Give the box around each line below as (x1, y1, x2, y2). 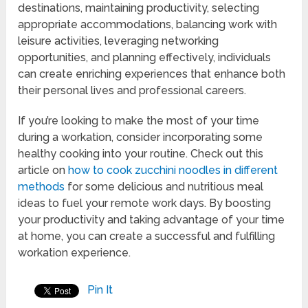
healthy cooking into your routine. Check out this (18, 147, 264, 161)
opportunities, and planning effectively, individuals (18, 51, 272, 65)
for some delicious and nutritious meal (65, 180, 264, 194)
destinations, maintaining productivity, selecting (18, 1, 260, 15)
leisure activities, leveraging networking (18, 34, 219, 48)
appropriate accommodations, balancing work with (18, 18, 278, 32)
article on (18, 164, 69, 177)
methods (18, 180, 65, 194)
